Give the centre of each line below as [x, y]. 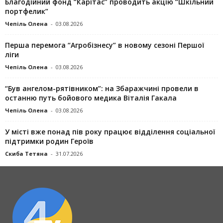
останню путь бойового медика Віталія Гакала [91, 98]
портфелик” [27, 11]
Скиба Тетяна [26, 153]
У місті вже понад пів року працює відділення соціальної [110, 131]
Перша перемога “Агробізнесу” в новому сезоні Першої [105, 45]
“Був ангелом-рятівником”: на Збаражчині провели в [102, 88]
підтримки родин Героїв [49, 141]
